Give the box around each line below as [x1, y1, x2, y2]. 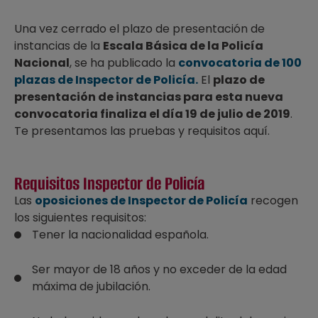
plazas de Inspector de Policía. [14, 72, 198, 88]
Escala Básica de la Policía [103, 38, 263, 54]
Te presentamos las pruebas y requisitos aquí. [14, 123, 270, 139]
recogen [248, 192, 298, 209]
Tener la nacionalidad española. [32, 226, 209, 243]
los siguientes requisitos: [14, 209, 146, 226]
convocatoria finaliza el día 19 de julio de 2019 [14, 106, 290, 122]
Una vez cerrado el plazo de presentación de [14, 21, 265, 37]
